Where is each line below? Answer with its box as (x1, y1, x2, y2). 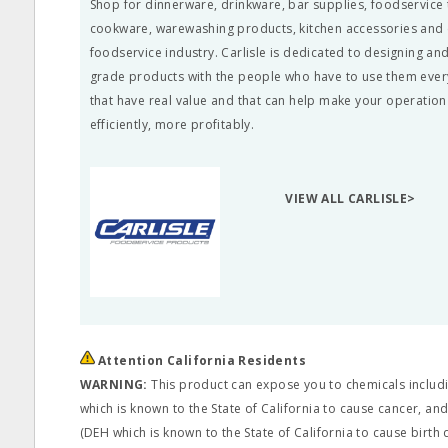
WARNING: (79, 376, 148, 393)
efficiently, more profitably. (89, 116, 255, 133)
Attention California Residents (98, 352, 306, 369)
